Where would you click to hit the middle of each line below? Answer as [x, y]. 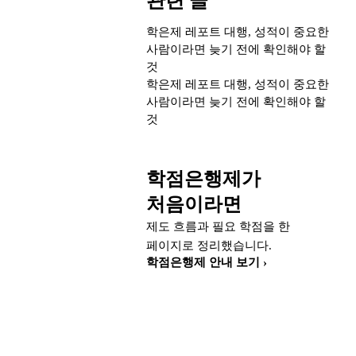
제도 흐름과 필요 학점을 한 [218, 226]
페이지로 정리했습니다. [209, 246]
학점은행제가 [203, 179]
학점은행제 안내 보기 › [207, 262]
